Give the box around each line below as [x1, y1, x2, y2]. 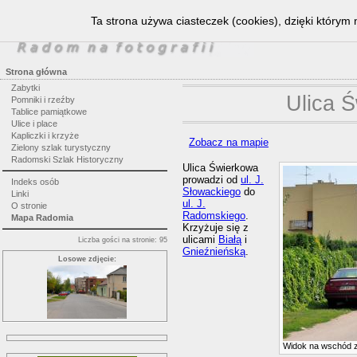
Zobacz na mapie [188, 135, 269, 148]
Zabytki [10, 83, 40, 92]
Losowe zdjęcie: [57, 254, 116, 263]
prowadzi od [182, 174, 241, 186]
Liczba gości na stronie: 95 [78, 235, 167, 244]
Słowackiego [182, 186, 241, 198]
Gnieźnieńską [182, 245, 245, 258]
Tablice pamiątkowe [10, 107, 87, 116]
